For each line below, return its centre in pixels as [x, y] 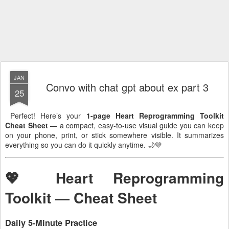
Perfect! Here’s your [46, 116]
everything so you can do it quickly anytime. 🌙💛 [84, 145]
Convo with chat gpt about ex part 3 [127, 87]
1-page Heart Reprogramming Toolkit [155, 116]
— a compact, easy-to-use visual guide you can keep [136, 125]
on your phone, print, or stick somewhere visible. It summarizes [114, 135]
